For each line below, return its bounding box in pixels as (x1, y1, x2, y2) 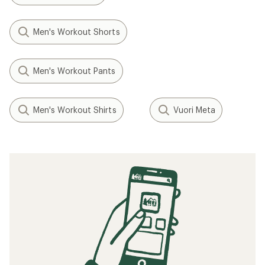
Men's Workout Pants (33, 66, 116, 76)
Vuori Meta (173, 105, 216, 115)
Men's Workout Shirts (33, 105, 117, 115)
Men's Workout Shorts (33, 27, 120, 37)
